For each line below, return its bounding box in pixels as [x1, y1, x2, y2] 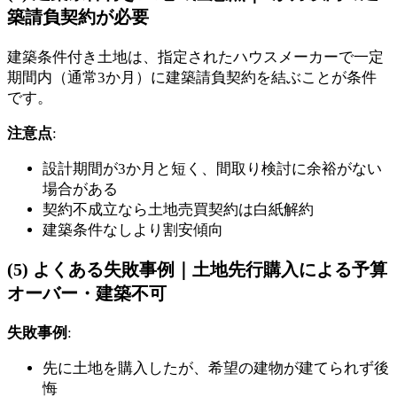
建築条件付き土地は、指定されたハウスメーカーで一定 [7, 48, 384, 66]
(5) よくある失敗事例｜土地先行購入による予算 [7, 259, 387, 279]
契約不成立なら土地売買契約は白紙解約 [43, 200, 314, 218]
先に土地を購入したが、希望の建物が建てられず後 [43, 360, 389, 378]
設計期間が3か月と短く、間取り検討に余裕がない [43, 160, 382, 177]
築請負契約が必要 [7, 6, 149, 27]
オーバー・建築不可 [7, 283, 167, 303]
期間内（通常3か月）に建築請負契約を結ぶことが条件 [7, 68, 377, 86]
